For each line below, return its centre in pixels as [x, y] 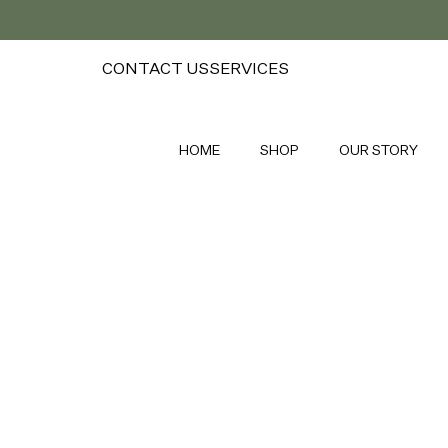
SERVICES [249, 68]
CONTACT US [155, 68]
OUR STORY [378, 150]
